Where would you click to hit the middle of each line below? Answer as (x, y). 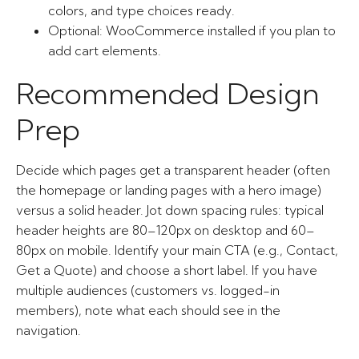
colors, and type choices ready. (141, 10)
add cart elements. (105, 50)
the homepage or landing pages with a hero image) (169, 190)
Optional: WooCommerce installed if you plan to (192, 30)
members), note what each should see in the (148, 310)
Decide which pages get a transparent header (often (173, 170)
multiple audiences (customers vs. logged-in (148, 290)
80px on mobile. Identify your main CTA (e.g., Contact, (177, 250)
